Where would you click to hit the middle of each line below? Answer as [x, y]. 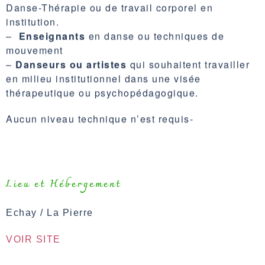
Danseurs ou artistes [71, 55]
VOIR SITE [33, 239]
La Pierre [72, 212]
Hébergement [85, 184]
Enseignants [52, 27]
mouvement [35, 41]
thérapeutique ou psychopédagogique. [102, 83]
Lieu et [28, 184]
